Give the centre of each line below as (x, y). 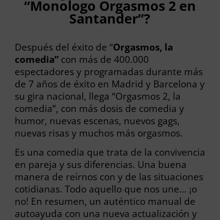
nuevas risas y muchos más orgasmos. (98, 133)
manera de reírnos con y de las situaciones (109, 176)
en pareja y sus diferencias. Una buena (100, 164)
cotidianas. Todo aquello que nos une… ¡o (106, 189)
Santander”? (110, 18)
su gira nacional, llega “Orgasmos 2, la (97, 96)
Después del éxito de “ (64, 47)
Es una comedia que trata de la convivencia (110, 152)
